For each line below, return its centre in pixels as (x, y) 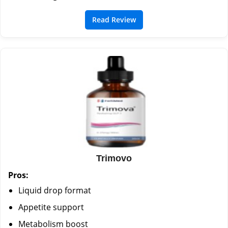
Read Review (114, 19)
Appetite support (51, 207)
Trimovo (114, 158)
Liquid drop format (55, 190)
